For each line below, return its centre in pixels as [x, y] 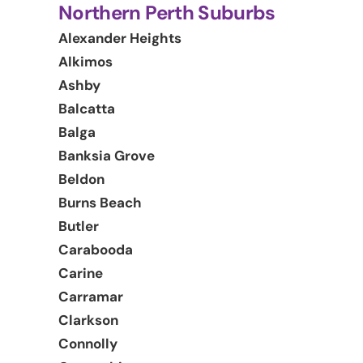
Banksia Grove [107, 155]
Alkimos [85, 61]
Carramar [91, 296]
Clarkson [88, 320]
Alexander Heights [120, 38]
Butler [79, 226]
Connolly [88, 343]
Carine [81, 273]
